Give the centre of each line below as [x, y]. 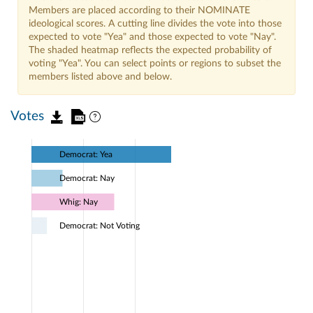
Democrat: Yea [86, 154]
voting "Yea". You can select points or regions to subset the [155, 64]
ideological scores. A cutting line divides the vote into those [155, 24]
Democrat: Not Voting [100, 226]
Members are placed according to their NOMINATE [139, 11]
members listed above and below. [100, 77]
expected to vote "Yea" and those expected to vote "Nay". [152, 37]
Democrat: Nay [87, 178]
